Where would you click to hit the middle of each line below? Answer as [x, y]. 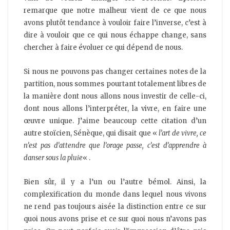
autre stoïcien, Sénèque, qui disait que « [91, 133]
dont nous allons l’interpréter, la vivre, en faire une [115, 109]
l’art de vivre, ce [183, 133]
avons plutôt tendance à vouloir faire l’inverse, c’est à [115, 23]
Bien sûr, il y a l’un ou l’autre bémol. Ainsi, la [115, 182]
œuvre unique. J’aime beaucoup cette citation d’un [115, 121]
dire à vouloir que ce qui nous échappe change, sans [115, 35]
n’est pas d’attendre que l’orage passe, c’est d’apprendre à [115, 146]
